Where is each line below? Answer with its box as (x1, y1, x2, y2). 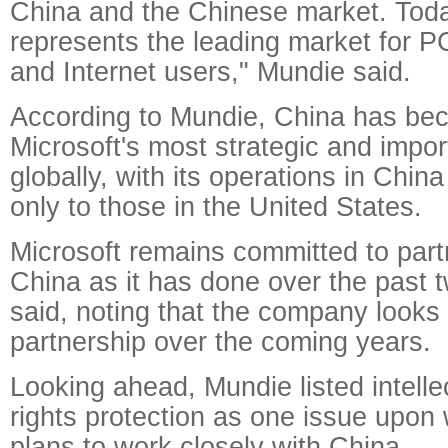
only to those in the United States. (10, 191, 422, 222)
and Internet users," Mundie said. (10, 56, 411, 87)
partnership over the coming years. (10, 326, 431, 357)
